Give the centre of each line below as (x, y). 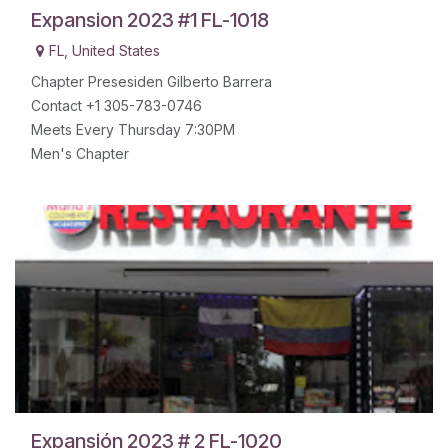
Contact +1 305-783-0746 (116, 106)
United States (116, 51)
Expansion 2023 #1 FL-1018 (150, 20)
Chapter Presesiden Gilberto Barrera (151, 82)
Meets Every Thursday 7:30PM (133, 130)
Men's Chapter (80, 154)
